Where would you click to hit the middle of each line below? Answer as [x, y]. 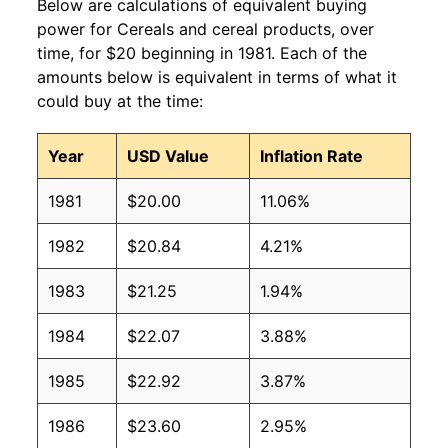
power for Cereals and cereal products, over [205, 29]
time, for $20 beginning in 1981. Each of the [202, 53]
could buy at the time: [120, 101]
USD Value [168, 156]
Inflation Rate [311, 156]
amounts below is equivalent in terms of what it [217, 77]
